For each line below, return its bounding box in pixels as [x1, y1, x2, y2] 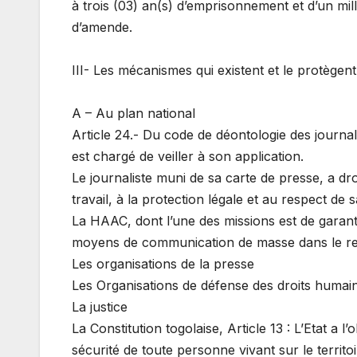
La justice [72, 299, 127, 316]
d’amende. [72, 19, 132, 36]
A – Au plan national [72, 105, 195, 122]
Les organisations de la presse [72, 256, 254, 273]
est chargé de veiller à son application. [72, 148, 304, 165]
